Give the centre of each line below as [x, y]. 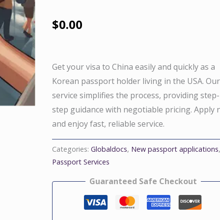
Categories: [72, 149]
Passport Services [81, 162]
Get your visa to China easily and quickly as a [134, 67]
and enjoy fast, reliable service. [109, 124]
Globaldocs [109, 149]
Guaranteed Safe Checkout [143, 181]
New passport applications [175, 149]
